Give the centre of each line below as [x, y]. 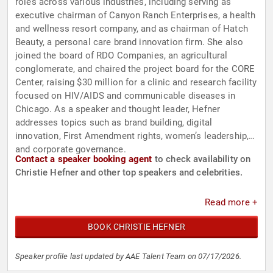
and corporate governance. [71, 150]
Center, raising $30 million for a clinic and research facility [136, 83]
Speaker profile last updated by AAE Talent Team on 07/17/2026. [128, 257]
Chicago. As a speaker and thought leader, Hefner [118, 109]
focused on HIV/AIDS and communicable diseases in [126, 96]
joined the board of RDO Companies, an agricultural [122, 56]
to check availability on [201, 159]
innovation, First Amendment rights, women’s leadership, [132, 136]
